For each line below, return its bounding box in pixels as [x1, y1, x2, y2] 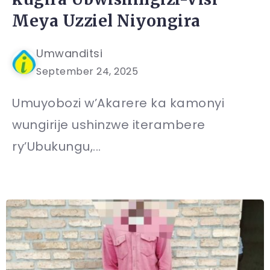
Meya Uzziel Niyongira [12, 11, 201, 31]
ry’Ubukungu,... [12, 138, 101, 155]
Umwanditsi [36, 46, 102, 61]
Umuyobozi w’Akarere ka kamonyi [12, 95, 224, 111]
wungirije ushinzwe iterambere [12, 116, 206, 133]
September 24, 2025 [36, 64, 138, 78]
